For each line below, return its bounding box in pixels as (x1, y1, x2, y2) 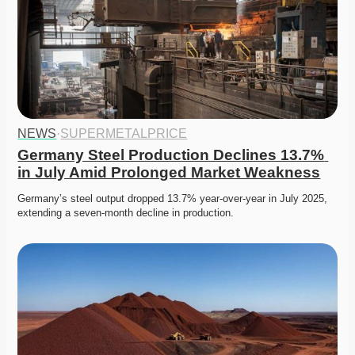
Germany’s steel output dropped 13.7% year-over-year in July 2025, (17, 193, 328, 205)
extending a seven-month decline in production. (17, 207, 238, 219)
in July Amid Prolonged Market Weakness (17, 164, 321, 181)
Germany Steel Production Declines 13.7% (17, 147, 325, 164)
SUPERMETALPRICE (60, 127, 188, 141)
